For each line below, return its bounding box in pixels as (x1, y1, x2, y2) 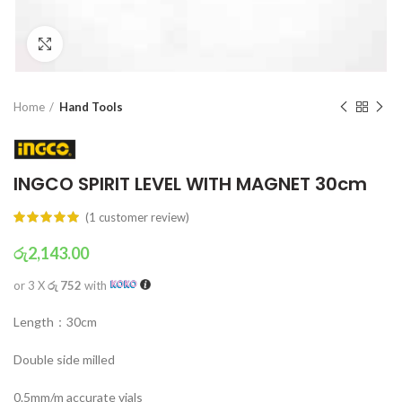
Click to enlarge (63, 37, 153, 51)
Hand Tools (59, 100, 123, 114)
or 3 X (13, 277, 48, 293)
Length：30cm (13, 313, 97, 329)
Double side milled (13, 351, 115, 367)
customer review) (96, 209, 189, 224)
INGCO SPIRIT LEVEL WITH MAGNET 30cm (13, 170, 367, 197)
